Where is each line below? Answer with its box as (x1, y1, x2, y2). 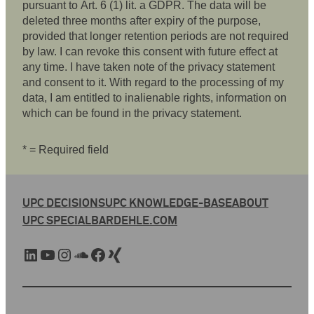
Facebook (89, 245, 98, 263)
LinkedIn (22, 245, 32, 263)
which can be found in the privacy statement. (22, 107, 242, 120)
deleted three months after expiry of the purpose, (22, 15, 261, 27)
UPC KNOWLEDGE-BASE (105, 197, 232, 210)
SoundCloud (72, 245, 82, 263)
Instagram (55, 245, 70, 263)
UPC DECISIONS (22, 197, 105, 210)
